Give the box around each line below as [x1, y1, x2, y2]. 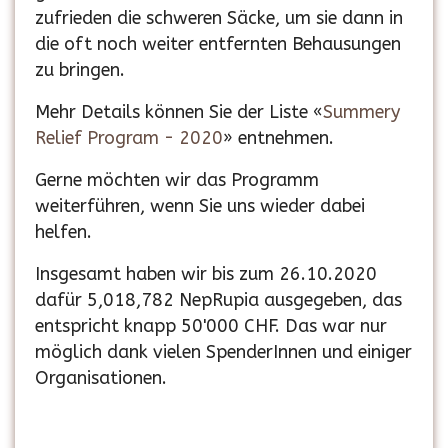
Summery [323, 102, 400, 123]
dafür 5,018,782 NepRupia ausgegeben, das [35, 290, 402, 311]
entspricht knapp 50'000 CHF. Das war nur [35, 316, 387, 337]
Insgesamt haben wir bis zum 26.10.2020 [35, 264, 377, 285]
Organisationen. [35, 368, 167, 389]
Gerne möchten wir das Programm [35, 170, 319, 191]
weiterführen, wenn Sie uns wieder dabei [35, 196, 365, 217]
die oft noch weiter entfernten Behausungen [35, 34, 401, 55]
